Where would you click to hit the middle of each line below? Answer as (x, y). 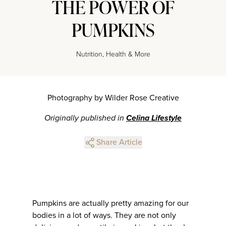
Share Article (119, 142)
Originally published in (85, 118)
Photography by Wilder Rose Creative (113, 98)
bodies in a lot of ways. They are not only (104, 215)
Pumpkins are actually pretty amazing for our (110, 203)
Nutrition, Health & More (113, 54)
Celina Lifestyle (154, 118)
